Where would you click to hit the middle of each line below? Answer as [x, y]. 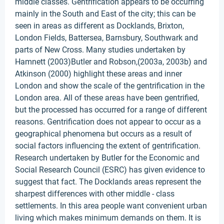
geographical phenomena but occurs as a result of [103, 134]
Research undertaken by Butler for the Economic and [107, 158]
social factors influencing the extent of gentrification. [108, 146]
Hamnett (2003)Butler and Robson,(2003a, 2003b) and [111, 62]
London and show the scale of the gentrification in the [110, 86]
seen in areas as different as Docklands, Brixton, [99, 26]
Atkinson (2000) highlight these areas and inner [98, 74]
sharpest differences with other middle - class [95, 194]
